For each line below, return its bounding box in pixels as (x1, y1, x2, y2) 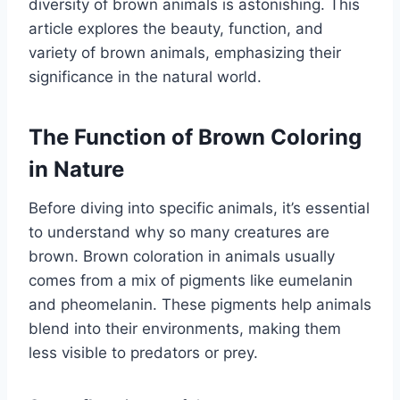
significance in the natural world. (29, 67, 262, 86)
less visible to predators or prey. (29, 343, 258, 362)
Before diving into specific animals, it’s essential (29, 198, 370, 217)
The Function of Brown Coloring (29, 123, 362, 150)
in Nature (29, 155, 124, 182)
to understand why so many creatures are (29, 222, 329, 241)
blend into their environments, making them (29, 319, 341, 337)
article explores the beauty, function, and (29, 19, 323, 37)
